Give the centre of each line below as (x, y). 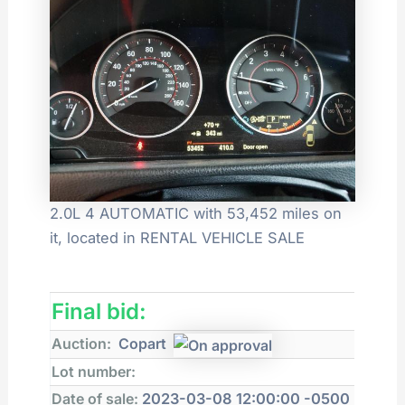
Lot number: (96, 372)
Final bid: (102, 312)
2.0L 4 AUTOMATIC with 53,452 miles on (196, 214)
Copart (143, 344)
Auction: (82, 344)
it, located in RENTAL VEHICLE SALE (178, 238)
